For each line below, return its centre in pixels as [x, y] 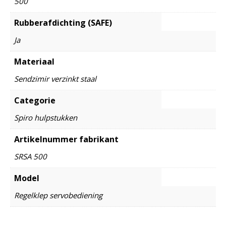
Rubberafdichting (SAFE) [63, 22]
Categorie [35, 100]
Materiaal [34, 61]
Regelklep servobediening [58, 195]
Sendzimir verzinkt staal [55, 78]
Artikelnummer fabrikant [66, 139]
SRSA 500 [31, 156]
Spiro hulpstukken [46, 117]
